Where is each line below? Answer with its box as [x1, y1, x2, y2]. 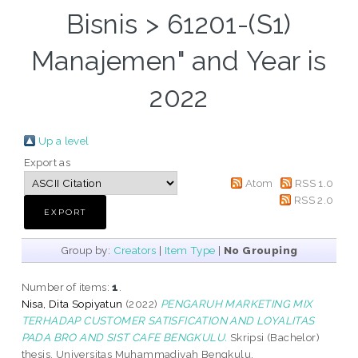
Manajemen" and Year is [31, 46, 327, 78]
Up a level [38, 134, 89, 148]
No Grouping [223, 244, 298, 257]
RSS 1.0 [294, 177, 334, 190]
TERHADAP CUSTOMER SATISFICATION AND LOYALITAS [21, 314, 315, 328]
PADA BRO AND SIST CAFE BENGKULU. [21, 331, 228, 344]
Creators [113, 244, 157, 257]
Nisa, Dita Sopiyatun [21, 297, 123, 311]
